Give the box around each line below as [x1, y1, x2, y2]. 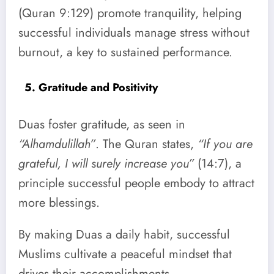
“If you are [198, 135, 253, 154]
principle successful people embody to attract [18, 174, 254, 193]
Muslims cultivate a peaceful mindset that [18, 245, 232, 263]
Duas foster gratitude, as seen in [18, 116, 185, 134]
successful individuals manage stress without [18, 23, 250, 42]
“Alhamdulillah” [18, 135, 95, 154]
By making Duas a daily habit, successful [18, 225, 230, 243]
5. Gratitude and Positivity [24, 79, 158, 95]
